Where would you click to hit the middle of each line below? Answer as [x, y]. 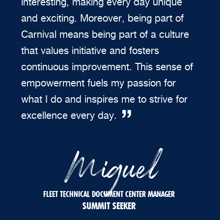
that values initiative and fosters [90, 50]
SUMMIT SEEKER [109, 206]
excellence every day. [69, 115]
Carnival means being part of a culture [105, 34]
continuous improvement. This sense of [107, 67]
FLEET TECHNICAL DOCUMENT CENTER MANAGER [109, 194]
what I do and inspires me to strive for [104, 99]
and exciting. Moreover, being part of [102, 18]
